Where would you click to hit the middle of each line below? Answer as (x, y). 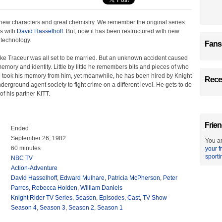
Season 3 (53, 208)
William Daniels (101, 188)
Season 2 (81, 208)
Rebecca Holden (55, 188)
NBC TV (22, 158)
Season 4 (24, 208)
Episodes (112, 198)
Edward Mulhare (82, 178)
